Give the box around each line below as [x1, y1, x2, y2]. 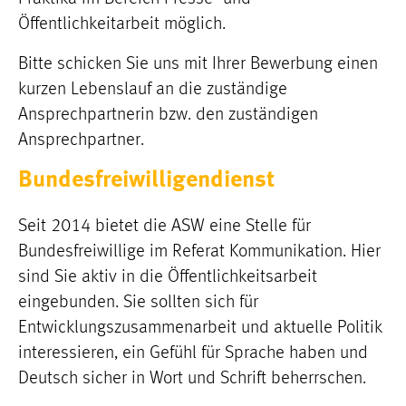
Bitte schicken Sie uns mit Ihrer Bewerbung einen [18, 55, 378, 73]
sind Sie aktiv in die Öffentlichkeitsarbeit [18, 268, 317, 286]
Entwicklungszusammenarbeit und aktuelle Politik [18, 319, 382, 337]
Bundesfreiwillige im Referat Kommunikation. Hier [18, 243, 381, 261]
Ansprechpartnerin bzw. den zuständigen [18, 106, 318, 124]
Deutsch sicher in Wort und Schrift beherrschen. [18, 370, 366, 388]
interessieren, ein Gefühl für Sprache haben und [18, 344, 368, 362]
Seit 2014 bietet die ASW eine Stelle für [18, 217, 311, 236]
